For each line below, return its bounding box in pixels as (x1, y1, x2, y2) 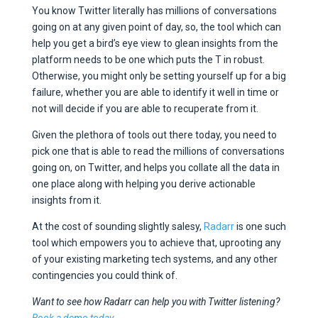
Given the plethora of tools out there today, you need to (31, 129, 277, 141)
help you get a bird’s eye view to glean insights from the (31, 38, 278, 50)
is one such (234, 221, 286, 233)
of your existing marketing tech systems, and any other (31, 253, 278, 265)
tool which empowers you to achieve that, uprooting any (31, 237, 281, 249)
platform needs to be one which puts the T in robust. (31, 54, 265, 66)
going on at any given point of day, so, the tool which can (31, 21, 281, 33)
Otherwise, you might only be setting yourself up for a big (31, 70, 286, 82)
